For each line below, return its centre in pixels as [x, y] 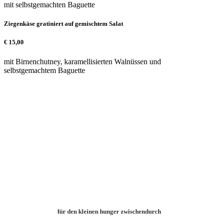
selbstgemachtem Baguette [45, 70]
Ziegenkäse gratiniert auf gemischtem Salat [64, 24]
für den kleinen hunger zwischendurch [109, 211]
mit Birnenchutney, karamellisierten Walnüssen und [82, 61]
